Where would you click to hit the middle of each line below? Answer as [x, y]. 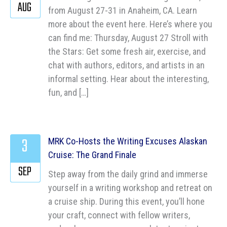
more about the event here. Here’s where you [130, 24]
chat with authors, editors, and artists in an [126, 65]
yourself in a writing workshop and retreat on [130, 188]
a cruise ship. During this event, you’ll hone [126, 202]
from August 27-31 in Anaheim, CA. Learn [123, 10]
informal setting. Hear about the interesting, [128, 79]
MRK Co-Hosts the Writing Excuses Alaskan [128, 141]
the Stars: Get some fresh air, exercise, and [127, 51]
